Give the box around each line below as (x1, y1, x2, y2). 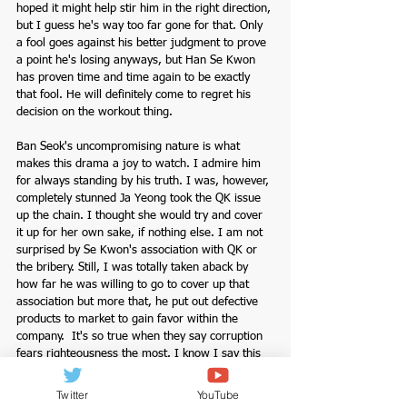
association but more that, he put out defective (16, 295, 262, 308)
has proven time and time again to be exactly (16, 71, 253, 84)
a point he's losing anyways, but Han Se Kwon (16, 54, 259, 66)
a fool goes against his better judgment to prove (16, 36, 270, 49)
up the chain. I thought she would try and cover (16, 209, 266, 222)
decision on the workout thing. (16, 105, 176, 118)
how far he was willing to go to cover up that (16, 278, 253, 291)
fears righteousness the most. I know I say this (16, 347, 264, 360)
